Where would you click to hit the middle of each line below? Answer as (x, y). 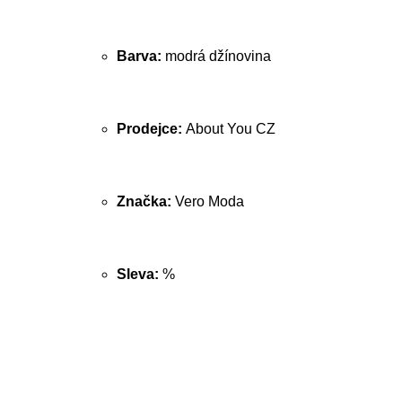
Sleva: (140, 274)
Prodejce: (151, 129)
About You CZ (231, 129)
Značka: (146, 201)
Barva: (141, 56)
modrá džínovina (218, 56)
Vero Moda (210, 201)
